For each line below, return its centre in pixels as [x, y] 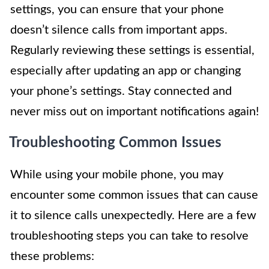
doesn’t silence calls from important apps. [119, 30]
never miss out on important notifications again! [134, 111]
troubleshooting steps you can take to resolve [129, 236]
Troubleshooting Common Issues [115, 143]
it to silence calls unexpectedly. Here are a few [133, 215]
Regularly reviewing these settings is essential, [132, 50]
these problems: [52, 256]
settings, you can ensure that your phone [117, 9]
